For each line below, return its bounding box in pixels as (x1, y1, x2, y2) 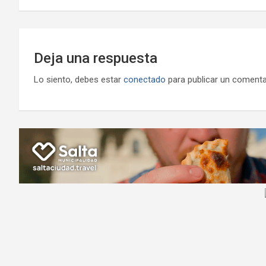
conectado (123, 74, 166, 85)
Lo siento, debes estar (34, 74, 123, 85)
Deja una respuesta (34, 49, 157, 66)
